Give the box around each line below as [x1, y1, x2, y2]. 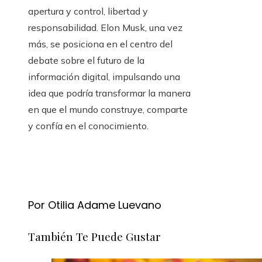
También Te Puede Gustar [28, 229, 161, 244]
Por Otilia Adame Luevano [28, 198, 161, 213]
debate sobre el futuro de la [28, 54, 144, 67]
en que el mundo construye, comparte [28, 104, 188, 116]
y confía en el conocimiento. [28, 120, 149, 132]
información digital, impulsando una [28, 71, 180, 83]
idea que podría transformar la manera [28, 87, 191, 99]
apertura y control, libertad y [28, 5, 148, 18]
